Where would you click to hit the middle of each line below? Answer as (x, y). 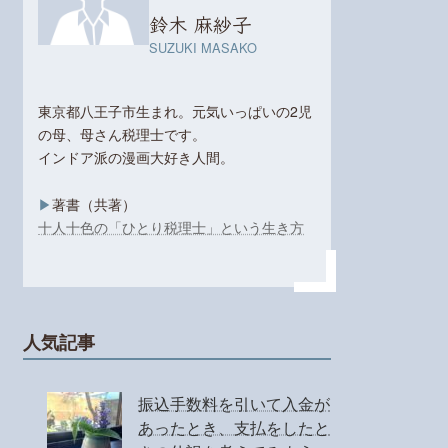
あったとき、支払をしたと (234, 428)
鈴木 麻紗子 (200, 24)
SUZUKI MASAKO (203, 48)
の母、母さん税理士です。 (122, 133)
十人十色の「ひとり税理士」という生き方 (171, 226)
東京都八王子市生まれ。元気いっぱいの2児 (175, 110)
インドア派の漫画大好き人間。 (136, 156)
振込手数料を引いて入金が (234, 404)
